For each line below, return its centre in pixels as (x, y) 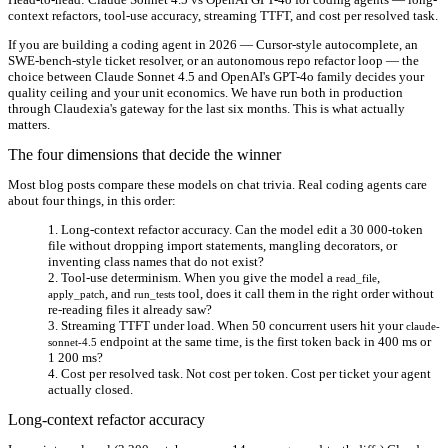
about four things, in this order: (92, 200)
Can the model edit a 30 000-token (327, 229)
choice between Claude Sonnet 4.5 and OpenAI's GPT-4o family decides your (216, 76)
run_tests (154, 293)
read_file (356, 277)
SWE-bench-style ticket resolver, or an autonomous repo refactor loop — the (213, 60)
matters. (29, 124)
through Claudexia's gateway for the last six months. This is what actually (206, 108)
